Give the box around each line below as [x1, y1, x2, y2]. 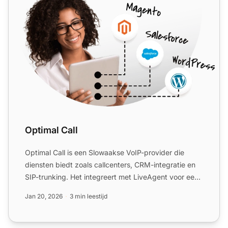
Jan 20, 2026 [25, 192, 63, 200]
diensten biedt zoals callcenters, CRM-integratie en [25, 160, 195, 169]
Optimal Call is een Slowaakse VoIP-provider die [25, 148, 184, 157]
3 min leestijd [70, 192, 107, 200]
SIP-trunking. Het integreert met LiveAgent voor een [25, 172, 198, 181]
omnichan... [25, 184, 63, 193]
